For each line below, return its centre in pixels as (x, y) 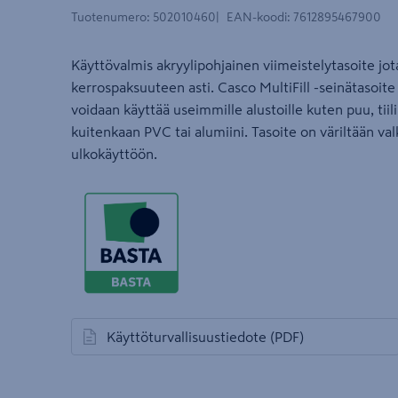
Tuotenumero (109, 17)
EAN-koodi (257, 17)
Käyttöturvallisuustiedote (187, 337)
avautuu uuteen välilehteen (165, 346)
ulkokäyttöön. (114, 154)
